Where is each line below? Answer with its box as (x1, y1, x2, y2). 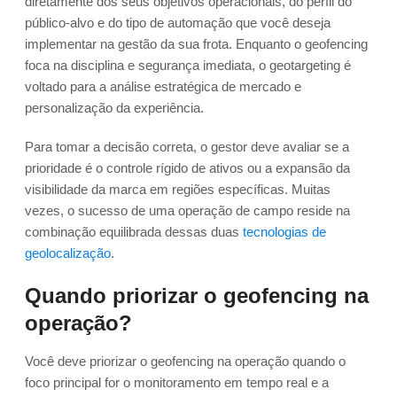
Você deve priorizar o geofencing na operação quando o (25, 354, 346, 370)
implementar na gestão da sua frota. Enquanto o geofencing (25, 36, 368, 52)
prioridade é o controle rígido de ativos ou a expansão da (25, 160, 350, 176)
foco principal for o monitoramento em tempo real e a (25, 375, 329, 391)
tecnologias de (243, 224, 326, 240)
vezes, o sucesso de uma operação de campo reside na (25, 203, 350, 219)
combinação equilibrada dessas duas (25, 224, 243, 240)
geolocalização (25, 245, 111, 261)
